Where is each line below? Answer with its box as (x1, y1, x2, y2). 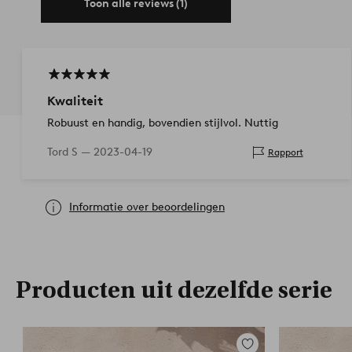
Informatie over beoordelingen (69, 200, 225, 214)
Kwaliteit (47, 93, 103, 108)
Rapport (267, 146, 303, 159)
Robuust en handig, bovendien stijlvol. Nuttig (47, 115, 278, 130)
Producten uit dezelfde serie (16, 276, 332, 304)
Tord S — (47, 145, 93, 159)
